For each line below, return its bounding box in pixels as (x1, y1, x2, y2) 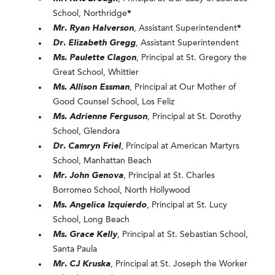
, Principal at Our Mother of (130, 82, 236, 91)
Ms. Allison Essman (53, 82, 130, 91)
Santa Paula (53, 244, 98, 254)
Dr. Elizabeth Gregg (53, 38, 136, 47)
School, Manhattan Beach (53, 156, 152, 165)
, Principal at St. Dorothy (147, 112, 242, 121)
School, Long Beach (53, 215, 130, 224)
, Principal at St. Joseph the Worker (110, 259, 248, 268)
